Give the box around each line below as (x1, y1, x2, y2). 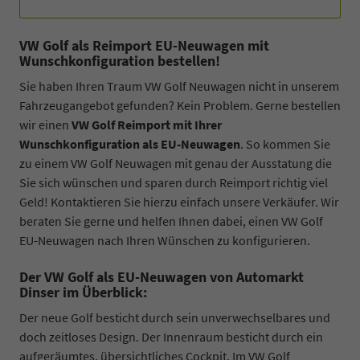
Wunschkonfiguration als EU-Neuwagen (19, 135, 240, 152)
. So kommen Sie (240, 135, 330, 152)
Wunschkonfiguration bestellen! (19, 51, 223, 70)
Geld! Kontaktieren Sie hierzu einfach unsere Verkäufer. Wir (19, 193, 339, 210)
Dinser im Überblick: (19, 282, 147, 301)
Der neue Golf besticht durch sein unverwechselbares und (19, 309, 330, 325)
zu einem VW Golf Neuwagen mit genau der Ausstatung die (19, 154, 332, 171)
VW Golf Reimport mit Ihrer (72, 116, 222, 133)
